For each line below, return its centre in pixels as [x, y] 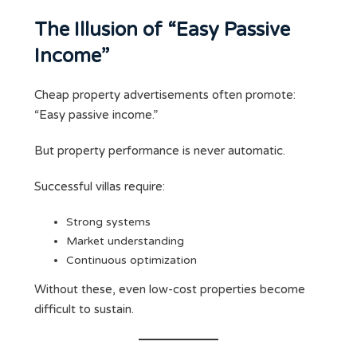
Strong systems [108, 222]
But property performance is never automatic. [160, 151]
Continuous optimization [131, 261]
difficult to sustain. [84, 310]
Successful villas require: [100, 187]
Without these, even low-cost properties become [170, 290]
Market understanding [125, 241]
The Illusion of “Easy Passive [162, 30]
